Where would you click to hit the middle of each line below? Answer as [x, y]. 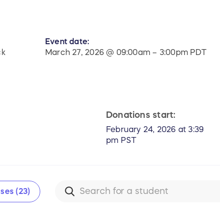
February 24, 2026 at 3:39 [155, 129]
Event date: [68, 41]
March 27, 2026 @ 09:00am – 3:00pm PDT [126, 52]
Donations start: [141, 115]
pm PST [122, 140]
